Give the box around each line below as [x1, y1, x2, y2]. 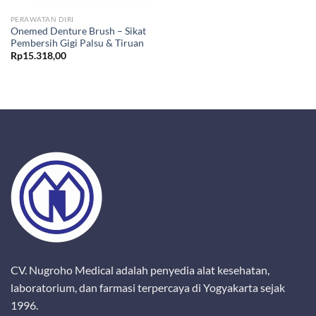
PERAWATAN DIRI [10, 15, 74, 24]
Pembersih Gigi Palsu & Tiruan [10, 37, 144, 49]
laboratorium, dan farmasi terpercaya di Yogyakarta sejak [11, 281, 285, 295]
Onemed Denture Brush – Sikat [10, 25, 146, 37]
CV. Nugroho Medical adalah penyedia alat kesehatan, [11, 263, 269, 277]
